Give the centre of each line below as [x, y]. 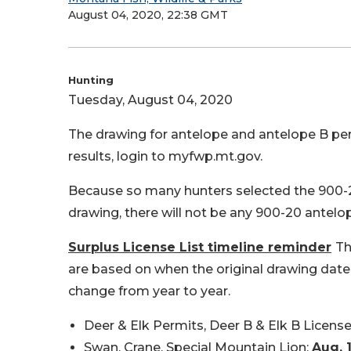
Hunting [91, 80]
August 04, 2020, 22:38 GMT [148, 15]
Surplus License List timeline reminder [200, 247]
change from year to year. [149, 291]
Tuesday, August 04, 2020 [150, 100]
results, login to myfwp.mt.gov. [168, 156]
